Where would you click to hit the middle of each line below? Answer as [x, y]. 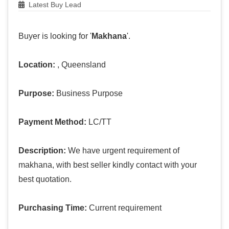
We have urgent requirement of [123, 151]
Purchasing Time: [53, 208]
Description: [42, 151]
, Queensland [81, 65]
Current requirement [124, 208]
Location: [37, 65]
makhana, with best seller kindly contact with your [108, 165]
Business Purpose [88, 94]
